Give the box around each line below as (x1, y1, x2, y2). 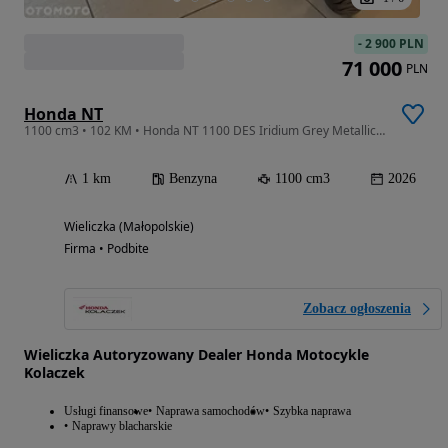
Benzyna (169, 171, 217, 187)
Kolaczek (24, 363, 85, 383)
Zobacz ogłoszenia (303, 301, 411, 317)
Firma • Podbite (64, 240, 149, 258)
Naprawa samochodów (156, 404, 265, 419)
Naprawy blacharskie (72, 419, 172, 434)
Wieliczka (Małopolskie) (64, 218, 194, 236)
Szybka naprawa (273, 404, 351, 419)
